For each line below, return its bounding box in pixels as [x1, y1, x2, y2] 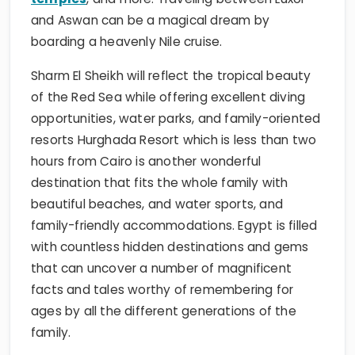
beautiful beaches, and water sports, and [31, 168, 284, 185]
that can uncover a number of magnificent [31, 232, 292, 250]
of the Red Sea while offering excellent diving [31, 61, 306, 78]
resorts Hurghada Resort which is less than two [31, 104, 317, 121]
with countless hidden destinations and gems [31, 211, 309, 228]
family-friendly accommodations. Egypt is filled [31, 189, 318, 207]
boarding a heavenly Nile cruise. [31, 6, 223, 23]
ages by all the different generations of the [31, 275, 296, 292]
